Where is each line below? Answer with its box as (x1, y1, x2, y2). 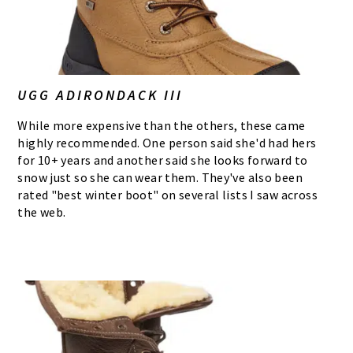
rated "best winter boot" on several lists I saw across (17, 186, 318, 203)
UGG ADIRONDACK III (17, 85, 184, 104)
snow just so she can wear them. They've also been (17, 169, 303, 185)
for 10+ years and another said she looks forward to (17, 151, 308, 168)
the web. (17, 203, 66, 220)
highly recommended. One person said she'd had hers (17, 134, 317, 150)
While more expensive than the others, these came (17, 117, 306, 133)
